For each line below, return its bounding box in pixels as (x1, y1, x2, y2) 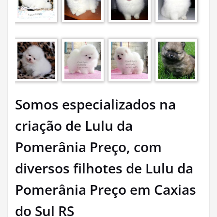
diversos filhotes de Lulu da (15, 159, 193, 178)
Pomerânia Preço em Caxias (15, 180, 196, 199)
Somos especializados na (15, 95, 176, 114)
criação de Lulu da (15, 116, 133, 135)
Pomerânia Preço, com (15, 138, 162, 156)
